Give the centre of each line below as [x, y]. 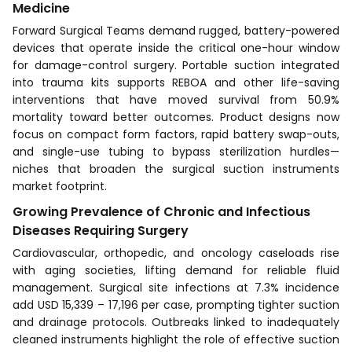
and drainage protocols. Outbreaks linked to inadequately [176, 322]
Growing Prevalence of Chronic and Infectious [161, 211]
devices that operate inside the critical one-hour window [176, 48]
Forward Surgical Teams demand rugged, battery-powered [176, 30]
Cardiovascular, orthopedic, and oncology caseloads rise [176, 253]
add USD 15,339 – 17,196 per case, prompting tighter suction [176, 304]
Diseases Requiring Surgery [101, 230]
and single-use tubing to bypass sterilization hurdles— [176, 151]
